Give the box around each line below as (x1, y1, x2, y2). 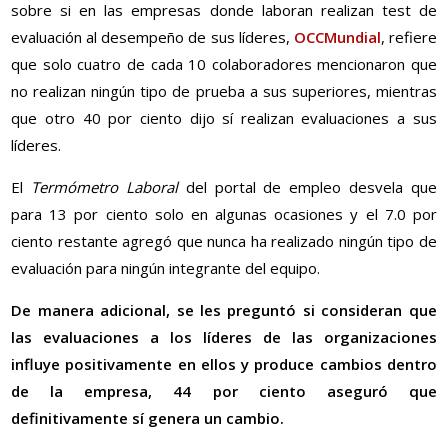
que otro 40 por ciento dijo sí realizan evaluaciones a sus (11, 108, 437, 129)
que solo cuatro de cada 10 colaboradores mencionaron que (11, 54, 437, 75)
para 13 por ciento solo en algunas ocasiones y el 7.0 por (11, 204, 437, 225)
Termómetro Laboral (31, 177, 178, 198)
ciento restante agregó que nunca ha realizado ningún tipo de (11, 231, 437, 252)
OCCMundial (293, 27, 381, 48)
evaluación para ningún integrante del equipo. (11, 258, 321, 279)
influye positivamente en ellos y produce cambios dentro (11, 354, 437, 375)
